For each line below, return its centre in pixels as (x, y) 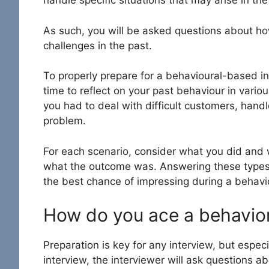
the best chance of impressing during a (139, 181)
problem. (66, 121)
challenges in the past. (98, 45)
